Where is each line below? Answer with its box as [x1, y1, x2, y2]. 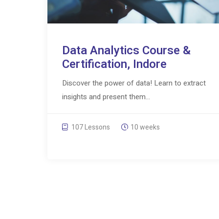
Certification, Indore [62, 55, 167, 73]
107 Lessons [69, 122, 110, 132]
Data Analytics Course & [62, 42, 191, 59]
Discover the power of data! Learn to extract [62, 77, 206, 88]
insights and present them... [62, 91, 150, 102]
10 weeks [130, 122, 160, 132]
